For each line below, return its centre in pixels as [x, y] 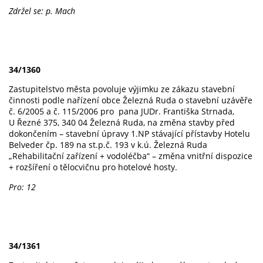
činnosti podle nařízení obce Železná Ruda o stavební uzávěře [131, 100]
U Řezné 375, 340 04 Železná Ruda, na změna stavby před [122, 123]
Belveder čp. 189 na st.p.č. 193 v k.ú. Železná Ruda [108, 145]
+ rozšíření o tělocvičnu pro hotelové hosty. [93, 167]
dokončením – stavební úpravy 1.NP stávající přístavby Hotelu [129, 134]
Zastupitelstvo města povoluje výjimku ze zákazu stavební [122, 89]
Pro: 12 [22, 187]
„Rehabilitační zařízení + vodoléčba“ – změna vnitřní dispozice [131, 156]
